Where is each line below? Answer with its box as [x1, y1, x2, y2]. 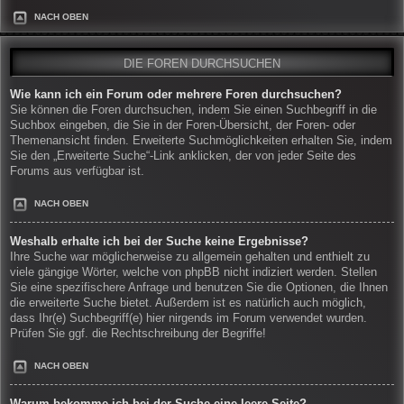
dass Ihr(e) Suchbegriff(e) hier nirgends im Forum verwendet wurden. [10, 312, 367, 326]
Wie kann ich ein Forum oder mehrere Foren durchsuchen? [10, 88, 342, 102]
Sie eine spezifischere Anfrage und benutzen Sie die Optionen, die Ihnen [10, 281, 388, 295]
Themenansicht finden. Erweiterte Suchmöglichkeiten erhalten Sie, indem [10, 134, 392, 148]
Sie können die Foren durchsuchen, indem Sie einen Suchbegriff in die [10, 104, 377, 117]
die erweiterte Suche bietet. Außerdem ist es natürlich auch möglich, [10, 297, 366, 310]
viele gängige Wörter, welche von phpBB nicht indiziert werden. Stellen [10, 266, 377, 280]
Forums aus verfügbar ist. [10, 165, 144, 179]
